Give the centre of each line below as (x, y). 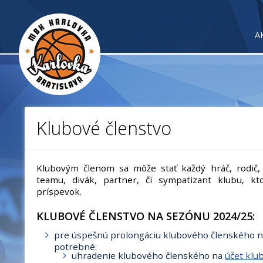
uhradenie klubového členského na (148, 255)
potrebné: (75, 247)
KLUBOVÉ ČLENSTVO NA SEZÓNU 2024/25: (146, 216)
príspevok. (59, 191)
